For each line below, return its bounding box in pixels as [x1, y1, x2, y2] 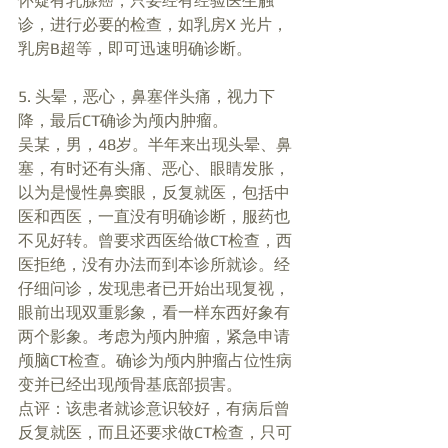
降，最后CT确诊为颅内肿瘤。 [18, 111, 232, 131]
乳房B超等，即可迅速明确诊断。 [18, 39, 256, 59]
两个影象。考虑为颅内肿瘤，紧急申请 [18, 327, 290, 347]
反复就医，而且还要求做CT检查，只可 [18, 423, 292, 443]
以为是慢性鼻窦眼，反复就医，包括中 [18, 183, 290, 203]
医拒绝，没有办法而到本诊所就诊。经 [18, 255, 290, 275]
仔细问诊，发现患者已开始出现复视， [18, 279, 290, 299]
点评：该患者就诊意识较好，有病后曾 [18, 399, 290, 419]
